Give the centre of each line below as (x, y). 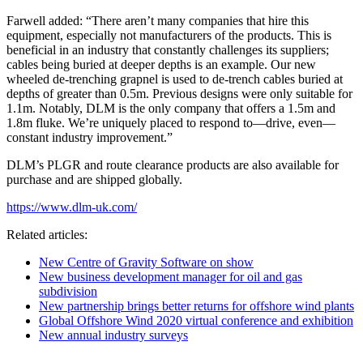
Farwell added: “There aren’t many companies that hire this (158, 21)
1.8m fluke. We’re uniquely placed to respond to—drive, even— (171, 123)
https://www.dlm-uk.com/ (72, 207)
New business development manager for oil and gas (171, 277)
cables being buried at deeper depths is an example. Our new (161, 64)
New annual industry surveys (113, 335)
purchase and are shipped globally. (94, 179)
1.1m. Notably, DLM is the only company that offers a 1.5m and (171, 108)
